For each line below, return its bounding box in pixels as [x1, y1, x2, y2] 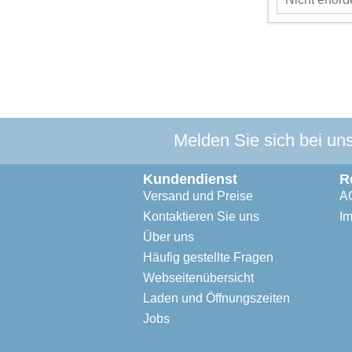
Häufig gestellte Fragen [143, 250, 273, 264]
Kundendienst [143, 170, 237, 187]
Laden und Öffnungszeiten [143, 291, 290, 305]
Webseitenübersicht [143, 270, 254, 284]
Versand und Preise [143, 189, 253, 203]
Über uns [143, 229, 194, 244]
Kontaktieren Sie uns [143, 209, 259, 223]
